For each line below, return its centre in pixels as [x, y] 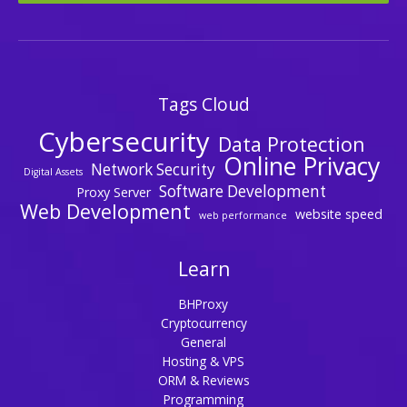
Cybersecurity [124, 141]
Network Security [153, 169]
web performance [243, 215]
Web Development [105, 211]
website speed [339, 213]
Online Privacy [301, 165]
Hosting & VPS [203, 362]
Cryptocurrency [203, 323]
